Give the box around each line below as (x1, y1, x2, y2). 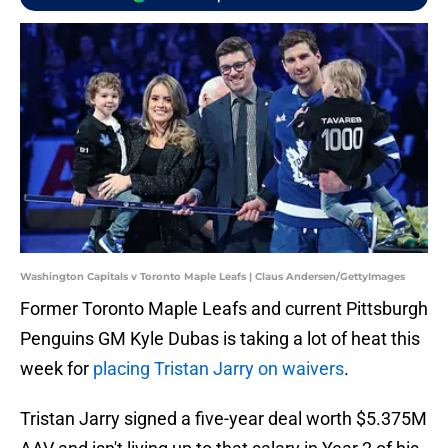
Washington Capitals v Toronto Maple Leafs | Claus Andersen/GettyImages (20, 270, 405, 284)
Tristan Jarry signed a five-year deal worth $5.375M (20, 408, 427, 430)
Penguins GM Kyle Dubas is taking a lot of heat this (20, 328, 420, 350)
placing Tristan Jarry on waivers (93, 358, 344, 380)
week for (20, 358, 93, 380)
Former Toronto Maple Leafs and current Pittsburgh (20, 298, 428, 320)
